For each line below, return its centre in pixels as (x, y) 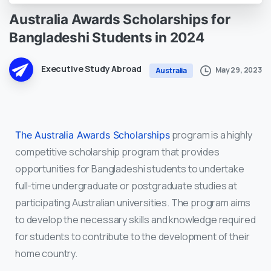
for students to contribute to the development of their (132, 236)
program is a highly (211, 135)
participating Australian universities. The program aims (133, 202)
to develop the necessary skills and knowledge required (135, 219)
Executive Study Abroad (91, 69)
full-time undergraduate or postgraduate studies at (126, 185)
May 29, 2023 (238, 70)
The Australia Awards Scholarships (93, 135)
